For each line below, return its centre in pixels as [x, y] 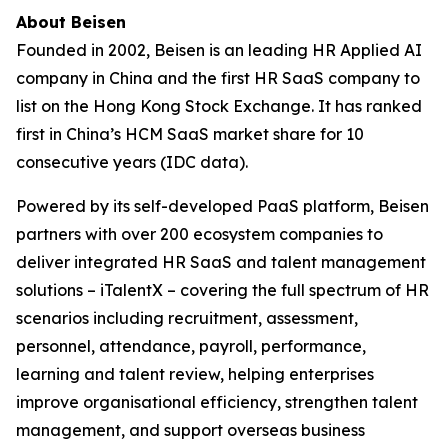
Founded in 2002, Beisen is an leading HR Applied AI [219, 49]
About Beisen [71, 21]
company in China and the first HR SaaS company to [218, 77]
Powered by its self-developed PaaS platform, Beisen [222, 205]
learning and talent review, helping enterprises [195, 373]
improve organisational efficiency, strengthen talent [217, 401]
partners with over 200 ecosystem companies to [199, 233]
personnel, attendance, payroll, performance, [191, 345]
